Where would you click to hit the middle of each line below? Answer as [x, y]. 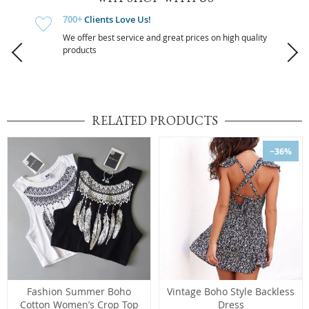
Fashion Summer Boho [79, 291]
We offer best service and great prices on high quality [165, 37]
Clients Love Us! [117, 19]
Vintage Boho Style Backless [231, 291]
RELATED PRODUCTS [154, 120]
